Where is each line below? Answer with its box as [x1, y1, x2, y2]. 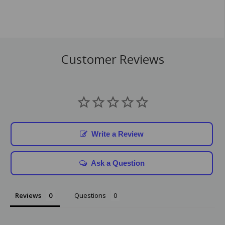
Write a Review [91, 129, 144, 138]
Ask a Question [90, 158, 145, 167]
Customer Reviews [61, 50, 164, 67]
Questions [74, 190, 106, 200]
